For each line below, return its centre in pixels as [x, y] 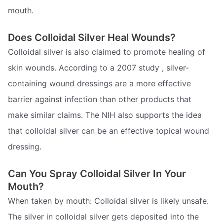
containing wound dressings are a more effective [99, 84]
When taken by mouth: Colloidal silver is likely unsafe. [108, 201]
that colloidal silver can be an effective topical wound [109, 131]
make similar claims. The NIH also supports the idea [105, 115]
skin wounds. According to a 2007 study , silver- [98, 68]
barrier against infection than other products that [100, 99]
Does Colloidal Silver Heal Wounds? [92, 38]
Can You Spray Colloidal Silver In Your [97, 173]
